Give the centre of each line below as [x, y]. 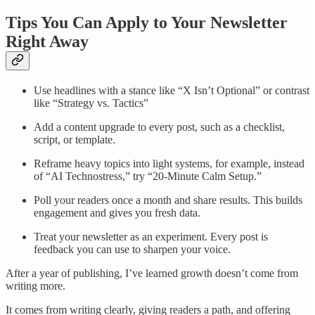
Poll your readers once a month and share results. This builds [168, 200]
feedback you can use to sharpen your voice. [132, 249]
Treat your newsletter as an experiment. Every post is [151, 236]
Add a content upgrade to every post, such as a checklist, [159, 127]
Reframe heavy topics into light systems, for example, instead [169, 163]
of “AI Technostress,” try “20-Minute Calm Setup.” [148, 176]
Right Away [47, 42]
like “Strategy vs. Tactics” [91, 103]
